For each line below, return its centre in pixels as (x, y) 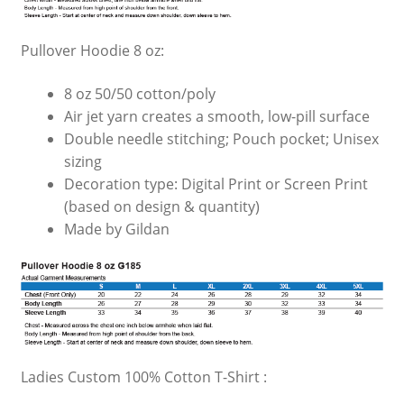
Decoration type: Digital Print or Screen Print (216, 184)
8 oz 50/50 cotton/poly (139, 93)
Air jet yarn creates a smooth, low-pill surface (216, 116)
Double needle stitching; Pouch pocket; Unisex (221, 138)
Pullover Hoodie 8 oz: (92, 51)
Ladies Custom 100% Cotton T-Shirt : (143, 377)
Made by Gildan (116, 229)
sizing (83, 161)
